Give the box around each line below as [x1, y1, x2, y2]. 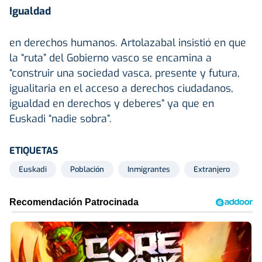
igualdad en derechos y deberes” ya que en [9, 96, 214, 111]
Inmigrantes [127, 164, 170, 174]
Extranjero [194, 164, 230, 174]
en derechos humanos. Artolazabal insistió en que [9, 35, 246, 50]
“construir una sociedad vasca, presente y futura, [9, 65, 240, 80]
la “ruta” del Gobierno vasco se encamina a [9, 50, 212, 65]
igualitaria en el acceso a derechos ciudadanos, [9, 81, 233, 95]
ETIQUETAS [9, 144, 58, 157]
